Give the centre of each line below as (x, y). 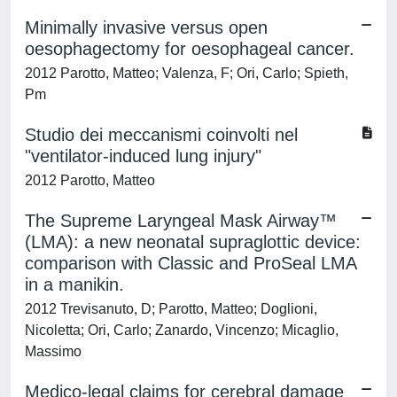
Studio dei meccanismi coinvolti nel (161, 135)
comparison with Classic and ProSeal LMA (191, 263)
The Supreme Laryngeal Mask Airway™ (181, 221)
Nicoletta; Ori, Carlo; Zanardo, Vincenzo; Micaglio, (182, 330)
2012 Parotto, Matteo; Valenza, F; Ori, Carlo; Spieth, (187, 73)
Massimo (53, 351)
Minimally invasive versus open (146, 27)
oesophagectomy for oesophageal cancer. (190, 49)
